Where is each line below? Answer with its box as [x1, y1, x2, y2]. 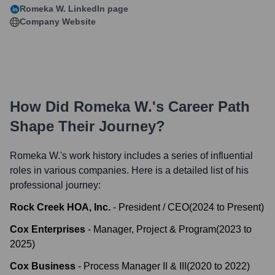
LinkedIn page [66, 4, 128, 14]
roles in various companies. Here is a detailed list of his [10, 165, 249, 176]
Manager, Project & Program [93, 224, 216, 234]
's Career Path [152, 98, 250, 115]
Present [227, 202, 261, 212]
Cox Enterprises [10, 224, 85, 234]
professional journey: [10, 180, 101, 190]
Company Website [20, 17, 96, 26]
